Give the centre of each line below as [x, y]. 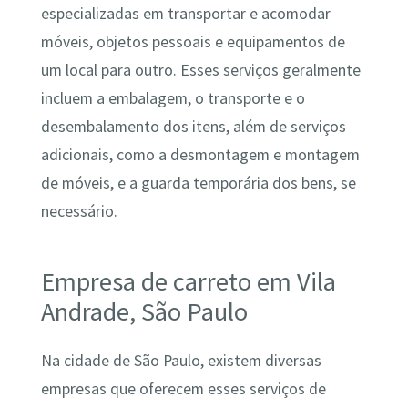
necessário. [79, 212]
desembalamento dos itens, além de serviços [193, 127]
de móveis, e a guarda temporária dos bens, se [198, 184]
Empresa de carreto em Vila [188, 281]
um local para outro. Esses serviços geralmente [200, 71]
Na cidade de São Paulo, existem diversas [181, 361]
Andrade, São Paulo [144, 311]
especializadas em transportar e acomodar [185, 14]
